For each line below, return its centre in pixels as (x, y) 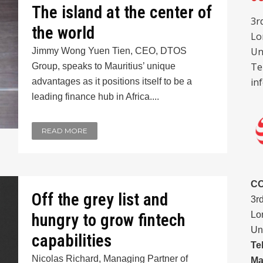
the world (63, 33)
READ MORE (64, 131)
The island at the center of (122, 12)
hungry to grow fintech (108, 220)
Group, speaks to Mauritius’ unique (103, 66)
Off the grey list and (100, 200)
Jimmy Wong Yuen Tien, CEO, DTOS (109, 51)
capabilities (71, 241)
